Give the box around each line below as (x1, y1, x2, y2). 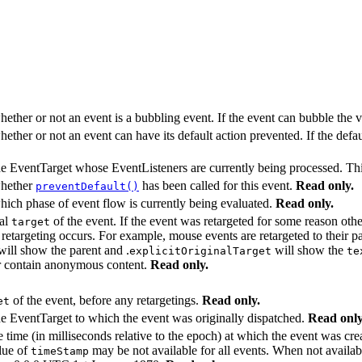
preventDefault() (36, 179, 139, 192)
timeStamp (31, 344, 89, 357)
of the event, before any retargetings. (10, 293, 202, 307)
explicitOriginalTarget (129, 244, 271, 257)
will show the (271, 242, 347, 257)
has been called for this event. (139, 178, 296, 192)
